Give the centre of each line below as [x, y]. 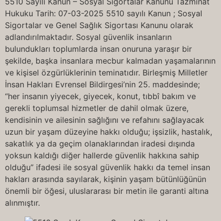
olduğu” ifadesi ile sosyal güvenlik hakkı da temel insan [108, 167]
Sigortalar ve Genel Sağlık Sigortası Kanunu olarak [99, 25]
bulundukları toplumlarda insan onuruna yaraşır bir [98, 49]
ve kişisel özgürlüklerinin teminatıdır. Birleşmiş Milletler [106, 73]
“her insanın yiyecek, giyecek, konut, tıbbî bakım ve [100, 96]
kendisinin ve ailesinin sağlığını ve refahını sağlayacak [105, 120]
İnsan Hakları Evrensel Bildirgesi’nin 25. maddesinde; [102, 84]
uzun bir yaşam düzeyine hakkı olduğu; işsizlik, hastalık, [109, 132]
